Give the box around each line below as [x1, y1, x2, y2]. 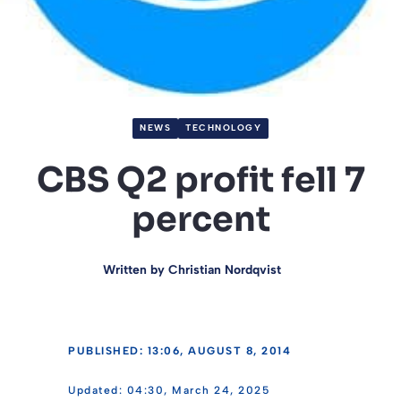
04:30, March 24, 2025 [126, 383, 269, 397]
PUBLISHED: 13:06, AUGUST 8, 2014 [68, 344, 291, 357]
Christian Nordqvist [167, 261, 281, 277]
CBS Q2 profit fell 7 [36, 158, 365, 201]
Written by [102, 261, 168, 277]
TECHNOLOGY [185, 122, 261, 134]
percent [131, 197, 270, 241]
